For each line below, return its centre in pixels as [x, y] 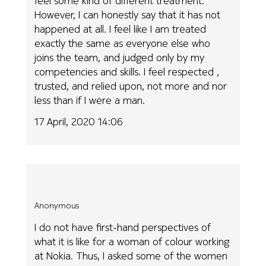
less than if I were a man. [90, 100]
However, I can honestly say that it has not [128, 14]
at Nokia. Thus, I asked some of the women [131, 255]
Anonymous [57, 206]
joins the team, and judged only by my [120, 57]
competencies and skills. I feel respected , [127, 71]
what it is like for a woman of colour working [132, 241]
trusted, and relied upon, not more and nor [131, 85]
